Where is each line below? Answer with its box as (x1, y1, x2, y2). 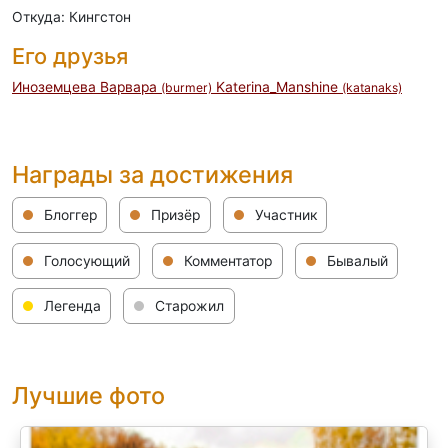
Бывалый (322, 252, 388, 269)
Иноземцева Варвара (12, 79, 161, 95)
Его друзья (12, 43, 128, 69)
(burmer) (161, 80, 212, 95)
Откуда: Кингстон (12, 9, 131, 25)
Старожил (151, 298, 225, 315)
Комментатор (180, 252, 273, 269)
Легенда (39, 298, 101, 315)
